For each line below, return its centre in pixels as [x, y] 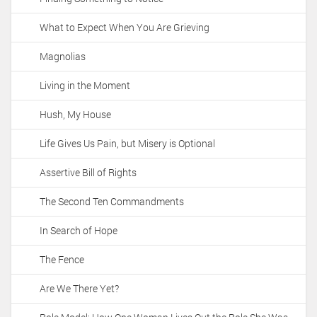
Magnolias [63, 57]
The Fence [62, 260]
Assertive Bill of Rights [88, 173]
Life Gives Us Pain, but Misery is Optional [127, 144]
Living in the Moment [85, 86]
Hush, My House [75, 115]
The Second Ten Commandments [112, 202]
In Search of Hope [79, 231]
